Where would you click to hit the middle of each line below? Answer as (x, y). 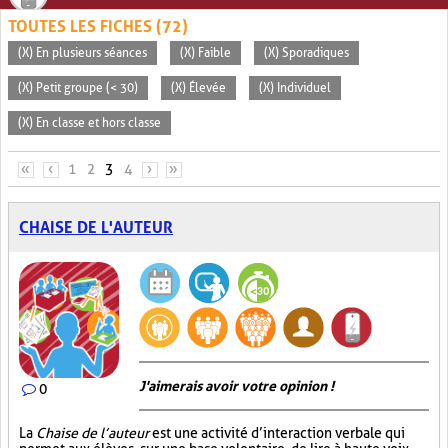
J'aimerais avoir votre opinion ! (236, 386)
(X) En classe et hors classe (89, 123)
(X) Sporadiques (306, 53)
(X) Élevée (198, 88)
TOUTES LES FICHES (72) (98, 26)
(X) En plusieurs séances (82, 53)
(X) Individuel (295, 88)
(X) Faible (205, 53)
